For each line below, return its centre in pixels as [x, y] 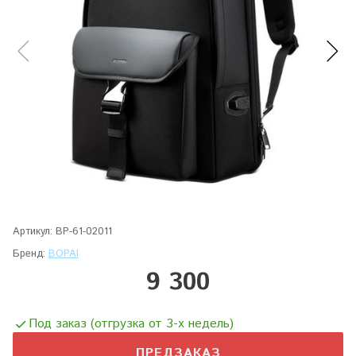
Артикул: [33, 231]
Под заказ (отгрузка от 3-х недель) [131, 323]
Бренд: [31, 253]
